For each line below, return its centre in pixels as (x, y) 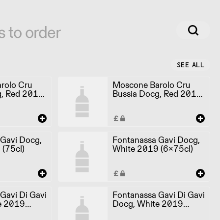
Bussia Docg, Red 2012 (157, 93)
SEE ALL (190, 65)
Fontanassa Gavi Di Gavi (159, 194)
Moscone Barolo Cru (151, 84)
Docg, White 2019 (148, 203)
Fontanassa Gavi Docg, (156, 139)
